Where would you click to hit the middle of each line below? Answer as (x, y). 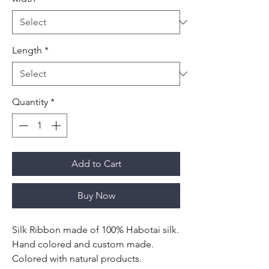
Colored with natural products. (77, 258)
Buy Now (96, 195)
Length (27, 50)
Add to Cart (96, 164)
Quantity (30, 102)
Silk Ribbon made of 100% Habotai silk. (95, 230)
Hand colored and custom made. (83, 244)
